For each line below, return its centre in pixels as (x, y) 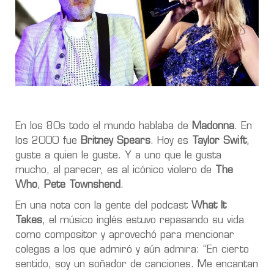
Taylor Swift (219, 141)
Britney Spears (116, 141)
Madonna (213, 126)
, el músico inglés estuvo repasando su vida (143, 220)
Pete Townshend (82, 185)
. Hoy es (171, 141)
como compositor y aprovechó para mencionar (125, 235)
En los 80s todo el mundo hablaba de (104, 126)
